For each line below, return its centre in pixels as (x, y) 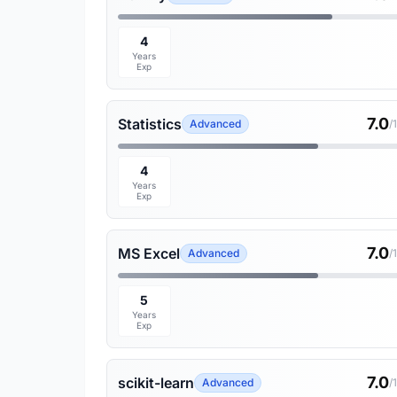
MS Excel (149, 253)
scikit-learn (156, 383)
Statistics (150, 124)
